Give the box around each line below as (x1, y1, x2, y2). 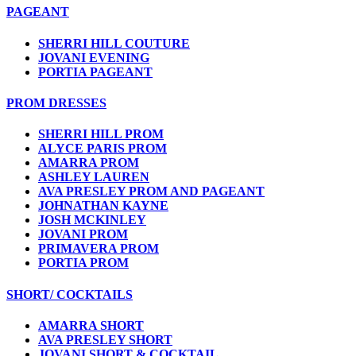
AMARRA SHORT (38, 318, 144, 332)
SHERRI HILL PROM (38, 127, 164, 141)
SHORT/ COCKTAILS (6, 287, 133, 301)
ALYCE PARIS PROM (38, 141, 167, 156)
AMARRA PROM (38, 156, 139, 170)
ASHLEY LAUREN (38, 170, 149, 184)
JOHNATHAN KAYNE (38, 199, 168, 213)
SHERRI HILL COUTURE (38, 36, 190, 50)
